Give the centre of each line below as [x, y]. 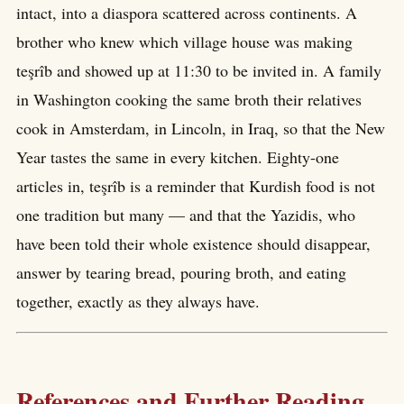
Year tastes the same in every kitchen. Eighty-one [178, 157]
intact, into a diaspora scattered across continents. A [187, 13]
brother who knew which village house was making [184, 42]
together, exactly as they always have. [138, 302]
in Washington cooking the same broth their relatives [189, 100]
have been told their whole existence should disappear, [193, 244]
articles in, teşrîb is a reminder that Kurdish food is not [196, 186]
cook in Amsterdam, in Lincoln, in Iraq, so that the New [201, 129]
